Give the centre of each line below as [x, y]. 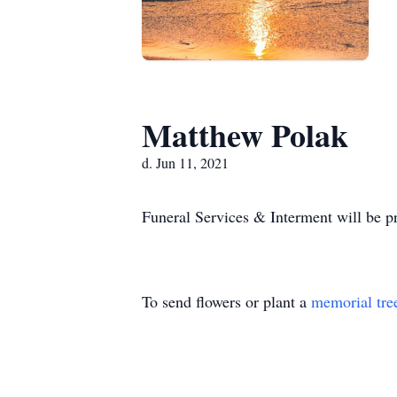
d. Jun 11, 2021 [185, 163]
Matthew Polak [245, 135]
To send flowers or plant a [226, 301]
